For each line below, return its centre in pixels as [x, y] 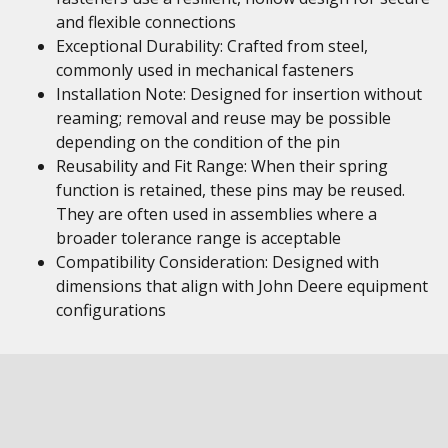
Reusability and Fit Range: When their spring [222, 166]
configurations [111, 310]
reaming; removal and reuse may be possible [223, 118]
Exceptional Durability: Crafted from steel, [212, 46]
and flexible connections [146, 22]
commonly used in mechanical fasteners [205, 70]
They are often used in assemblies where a [216, 214]
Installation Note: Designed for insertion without [239, 94]
